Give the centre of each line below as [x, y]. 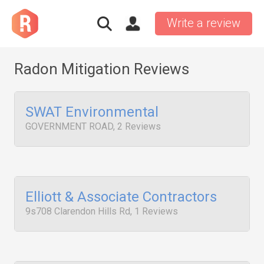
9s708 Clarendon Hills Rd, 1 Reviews [102, 211]
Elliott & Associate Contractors [121, 197]
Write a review [204, 23]
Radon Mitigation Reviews [102, 69]
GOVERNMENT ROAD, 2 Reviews [93, 126]
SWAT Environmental [92, 112]
